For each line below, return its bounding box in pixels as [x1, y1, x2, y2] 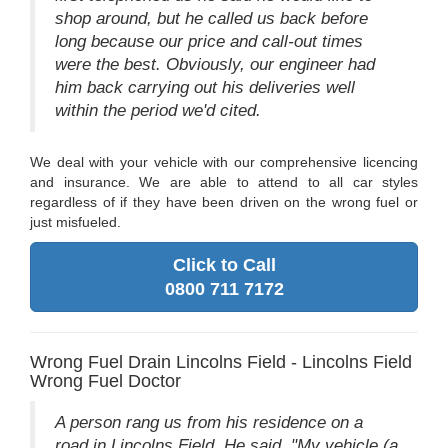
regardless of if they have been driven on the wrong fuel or [30, 194, 418, 211]
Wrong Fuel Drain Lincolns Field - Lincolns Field [30, 352, 412, 373]
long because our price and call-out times [55, 32, 363, 52]
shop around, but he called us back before [55, 9, 368, 29]
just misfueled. [30, 214, 121, 231]
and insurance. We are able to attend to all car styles [30, 174, 418, 191]
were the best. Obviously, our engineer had [55, 55, 375, 75]
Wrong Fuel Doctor [30, 371, 181, 392]
